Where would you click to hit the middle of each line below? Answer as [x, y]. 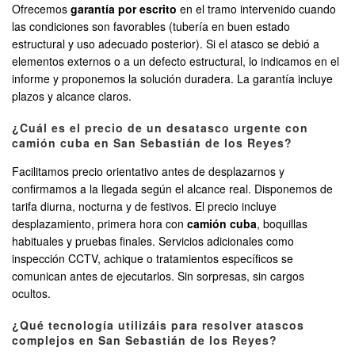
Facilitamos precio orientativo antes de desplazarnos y [148, 172]
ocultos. [31, 294]
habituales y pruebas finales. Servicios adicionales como [153, 241]
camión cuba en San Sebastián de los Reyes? [152, 143]
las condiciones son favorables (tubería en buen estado [151, 27]
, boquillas [282, 224]
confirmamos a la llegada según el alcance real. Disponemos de [172, 189]
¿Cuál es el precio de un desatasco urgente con [160, 128]
